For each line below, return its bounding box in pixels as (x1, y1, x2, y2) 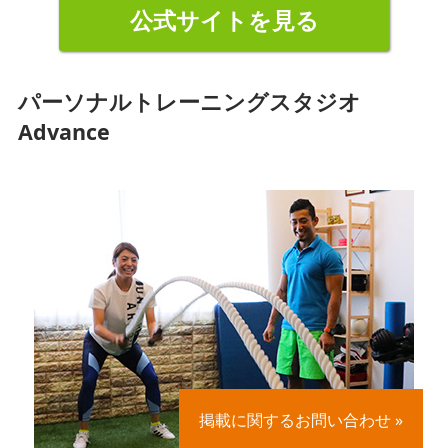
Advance (17, 117, 110, 146)
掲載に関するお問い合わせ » (199, 409, 403, 431)
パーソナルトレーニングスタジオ (17, 87, 361, 116)
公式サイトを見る (129, 4, 319, 37)
